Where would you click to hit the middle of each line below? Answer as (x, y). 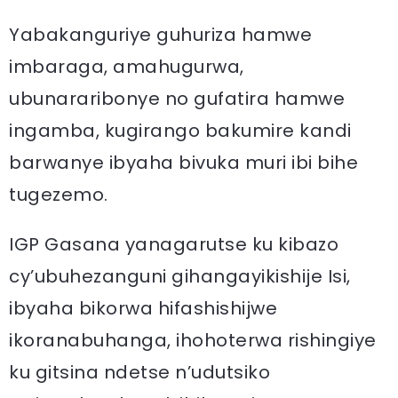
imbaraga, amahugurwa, (127, 67)
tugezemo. (59, 195)
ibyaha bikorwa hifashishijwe (143, 308)
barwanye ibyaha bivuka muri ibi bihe (183, 163)
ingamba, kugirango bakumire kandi (180, 131)
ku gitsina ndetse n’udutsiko (139, 372)
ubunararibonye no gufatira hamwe (177, 99)
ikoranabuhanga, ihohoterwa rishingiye (193, 340)
